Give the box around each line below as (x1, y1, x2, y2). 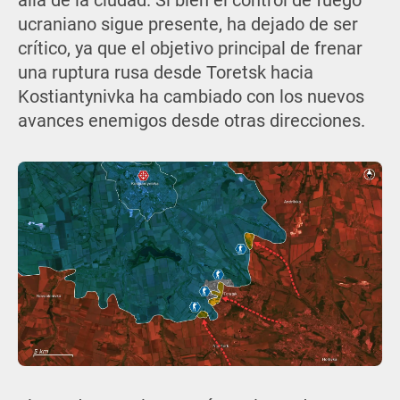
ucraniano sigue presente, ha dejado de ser (17, 14, 358, 36)
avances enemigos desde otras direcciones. (17, 111, 365, 132)
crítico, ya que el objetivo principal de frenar (17, 38, 362, 60)
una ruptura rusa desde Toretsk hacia (17, 62, 313, 84)
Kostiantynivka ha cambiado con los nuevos (17, 87, 364, 108)
